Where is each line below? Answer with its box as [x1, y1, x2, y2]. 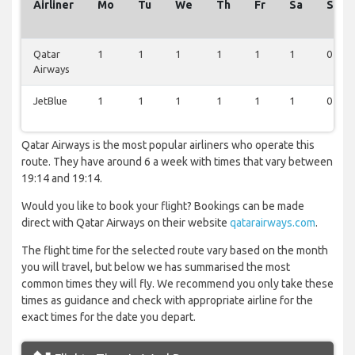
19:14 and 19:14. [21, 172, 102, 185]
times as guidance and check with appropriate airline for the [21, 294, 313, 307]
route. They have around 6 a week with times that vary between [21, 155, 333, 169]
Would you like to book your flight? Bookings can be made [21, 200, 304, 213]
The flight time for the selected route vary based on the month [21, 244, 328, 258]
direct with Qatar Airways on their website [21, 216, 230, 230]
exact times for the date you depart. [21, 311, 196, 324]
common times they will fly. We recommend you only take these [21, 277, 334, 291]
